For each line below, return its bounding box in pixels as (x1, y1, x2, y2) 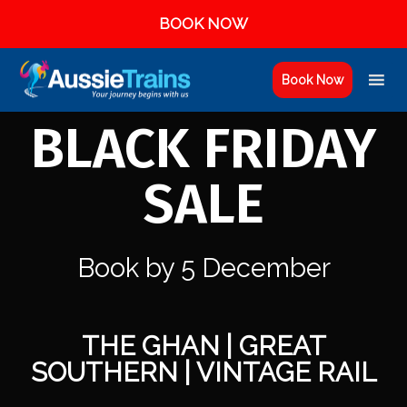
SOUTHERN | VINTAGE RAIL (30, 356, 377, 388)
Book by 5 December (76, 252, 331, 283)
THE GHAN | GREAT (81, 330, 326, 362)
